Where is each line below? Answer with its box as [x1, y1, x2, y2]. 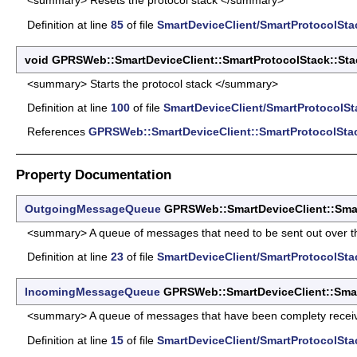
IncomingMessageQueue [25, 285, 160, 299]
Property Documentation [16, 167, 171, 183]
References [27, 125, 88, 139]
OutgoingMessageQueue [25, 202, 161, 215]
